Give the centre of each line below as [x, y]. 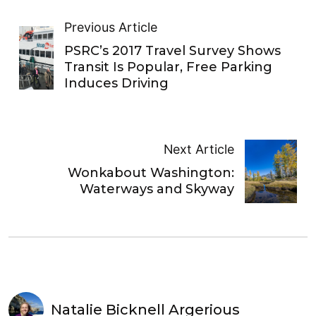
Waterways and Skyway [157, 189]
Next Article [199, 149]
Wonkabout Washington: [151, 172]
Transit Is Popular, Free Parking [168, 67]
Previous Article [110, 28]
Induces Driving [116, 84]
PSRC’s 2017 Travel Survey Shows [172, 51]
